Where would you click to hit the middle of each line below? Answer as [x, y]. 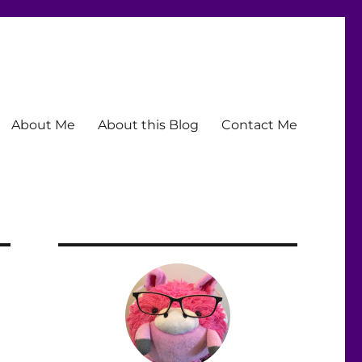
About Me [43, 124]
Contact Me [259, 124]
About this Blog [148, 124]
